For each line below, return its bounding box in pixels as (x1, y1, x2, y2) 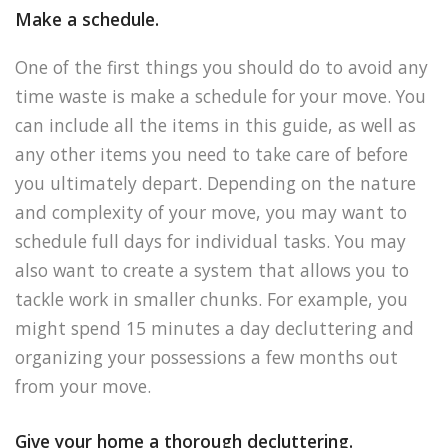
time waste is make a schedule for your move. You (15, 84, 426, 109)
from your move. (15, 374, 151, 399)
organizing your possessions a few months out (15, 345, 398, 370)
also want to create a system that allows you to (15, 258, 409, 283)
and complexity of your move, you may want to (15, 200, 407, 225)
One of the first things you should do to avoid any (15, 55, 428, 80)
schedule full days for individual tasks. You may (15, 229, 406, 254)
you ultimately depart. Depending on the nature (15, 171, 416, 196)
